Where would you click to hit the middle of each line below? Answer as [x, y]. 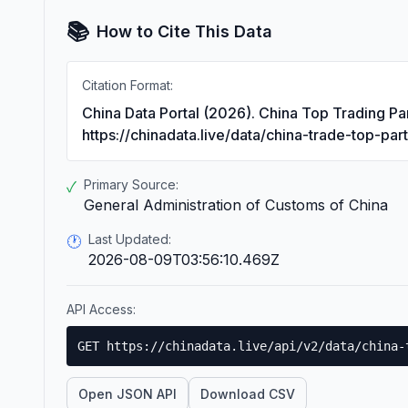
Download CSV [248, 394]
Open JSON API [127, 394]
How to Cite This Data [184, 31]
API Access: [101, 309]
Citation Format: [127, 85]
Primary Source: [131, 184]
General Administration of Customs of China [236, 205]
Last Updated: [130, 239]
